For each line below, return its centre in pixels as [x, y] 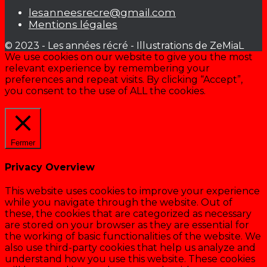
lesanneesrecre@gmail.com [102, 12]
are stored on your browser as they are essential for [127, 225]
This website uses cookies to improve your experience [132, 191]
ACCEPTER [112, 102]
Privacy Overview [50, 167]
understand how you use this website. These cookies [130, 259]
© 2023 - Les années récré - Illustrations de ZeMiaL [124, 45]
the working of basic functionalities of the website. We [133, 237]
